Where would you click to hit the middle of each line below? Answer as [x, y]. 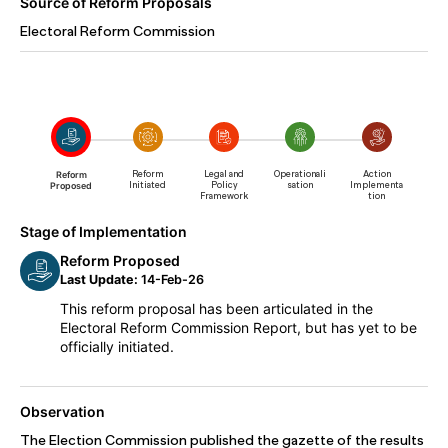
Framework [224, 196]
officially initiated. [117, 346]
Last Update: [99, 279]
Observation [62, 411]
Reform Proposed [120, 260]
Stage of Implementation [103, 231]
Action [376, 174]
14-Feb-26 [171, 279]
